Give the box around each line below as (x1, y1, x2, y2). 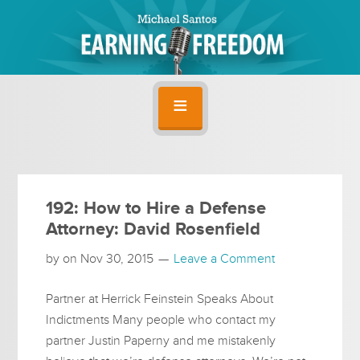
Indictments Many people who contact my (46, 311, 276, 328)
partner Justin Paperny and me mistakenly (46, 332, 276, 349)
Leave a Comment (174, 250, 276, 267)
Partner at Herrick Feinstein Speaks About (46, 290, 274, 307)
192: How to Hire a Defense (46, 197, 267, 219)
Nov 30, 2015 (80, 250, 154, 267)
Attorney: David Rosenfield (46, 218, 261, 240)
